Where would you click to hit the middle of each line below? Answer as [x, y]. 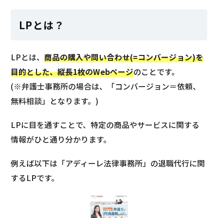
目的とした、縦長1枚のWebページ [72, 72]
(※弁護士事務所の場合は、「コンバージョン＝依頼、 [106, 87]
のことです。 [156, 72]
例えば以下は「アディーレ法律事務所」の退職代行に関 [108, 163]
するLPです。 [35, 178]
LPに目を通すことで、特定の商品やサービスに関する [105, 125]
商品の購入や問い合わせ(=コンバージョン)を [124, 57]
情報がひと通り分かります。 [61, 140]
